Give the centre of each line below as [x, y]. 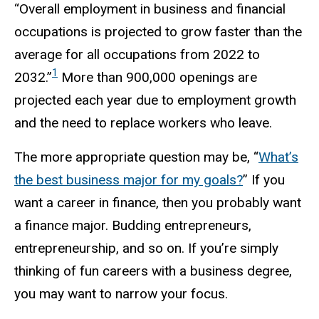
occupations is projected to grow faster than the [158, 31]
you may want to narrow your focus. [121, 294]
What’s [278, 157]
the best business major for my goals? [129, 180]
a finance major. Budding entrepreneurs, [133, 226]
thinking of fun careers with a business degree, [153, 271]
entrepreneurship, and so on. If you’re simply [146, 249]
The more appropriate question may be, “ [136, 157]
